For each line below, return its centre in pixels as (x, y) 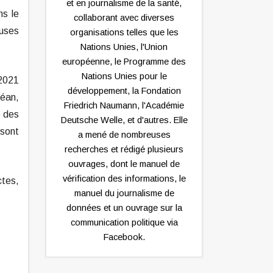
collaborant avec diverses (124, 18)
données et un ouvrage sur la (124, 208)
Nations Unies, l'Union (124, 47)
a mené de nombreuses (124, 135)
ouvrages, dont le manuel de (124, 164)
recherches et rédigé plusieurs (124, 150)
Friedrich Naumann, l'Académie (124, 106)
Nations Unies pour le (124, 76)
